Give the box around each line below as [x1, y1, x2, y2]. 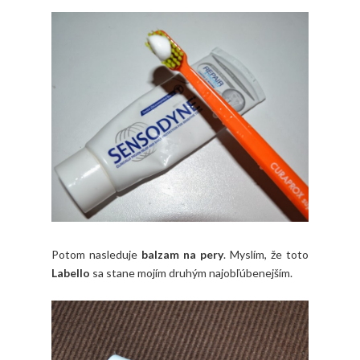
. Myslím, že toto [223, 247, 309, 261]
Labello [51, 265, 90, 280]
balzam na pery [141, 247, 223, 261]
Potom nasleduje [51, 247, 141, 261]
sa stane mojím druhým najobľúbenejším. [90, 265, 292, 280]
